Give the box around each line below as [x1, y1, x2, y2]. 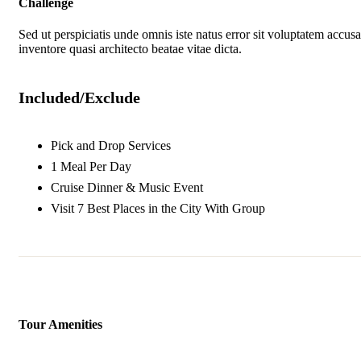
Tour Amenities [19, 317, 102, 332]
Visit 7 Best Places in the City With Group [51, 201, 265, 216]
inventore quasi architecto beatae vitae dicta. [19, 42, 242, 56]
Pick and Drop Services [51, 139, 171, 153]
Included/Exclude [19, 89, 140, 107]
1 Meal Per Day [51, 160, 131, 174]
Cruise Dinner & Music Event [51, 180, 203, 195]
